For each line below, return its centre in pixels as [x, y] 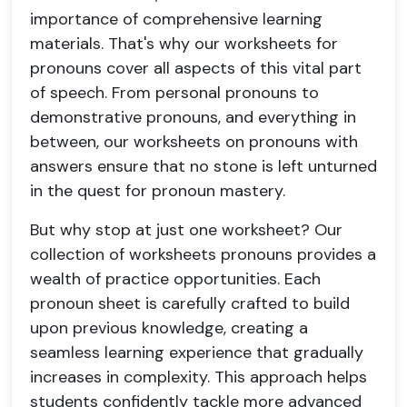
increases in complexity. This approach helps [199, 377]
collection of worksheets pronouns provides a [203, 254]
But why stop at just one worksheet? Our [186, 230]
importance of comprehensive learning [176, 19]
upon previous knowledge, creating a [169, 328]
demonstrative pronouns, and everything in [193, 117]
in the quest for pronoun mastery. [158, 191]
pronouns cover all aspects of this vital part [196, 68]
